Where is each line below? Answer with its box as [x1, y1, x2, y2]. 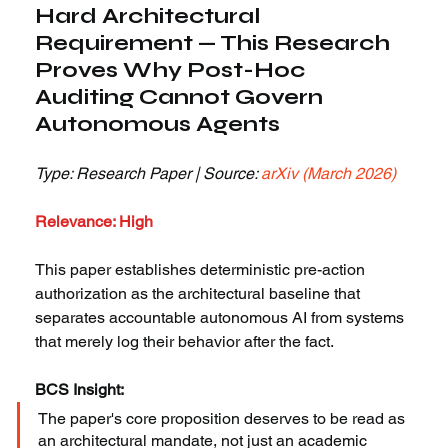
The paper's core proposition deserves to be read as [38, 409, 410, 429]
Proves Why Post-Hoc [35, 57, 311, 84]
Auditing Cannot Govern [35, 84, 329, 111]
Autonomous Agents [35, 111, 281, 138]
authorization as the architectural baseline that [35, 284, 365, 304]
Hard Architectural [35, 3, 266, 30]
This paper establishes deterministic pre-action [35, 260, 370, 280]
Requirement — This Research [35, 30, 396, 57]
